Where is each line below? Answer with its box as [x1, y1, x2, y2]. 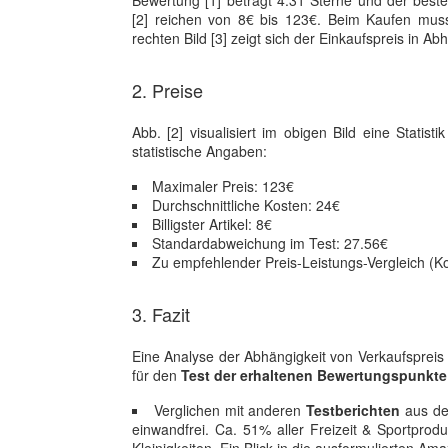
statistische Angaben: [132, 141, 267, 161]
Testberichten [306, 400, 401, 420]
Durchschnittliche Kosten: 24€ [152, 195, 340, 215]
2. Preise [132, 77, 203, 103]
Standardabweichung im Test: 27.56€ [152, 233, 388, 253]
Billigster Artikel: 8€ [152, 214, 272, 234]
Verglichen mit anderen [153, 400, 307, 420]
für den [132, 365, 181, 385]
